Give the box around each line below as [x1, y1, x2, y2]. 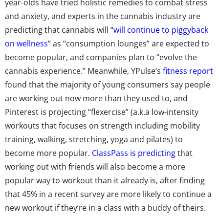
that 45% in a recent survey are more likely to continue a [5, 188, 212, 199]
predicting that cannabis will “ [5, 24, 113, 35]
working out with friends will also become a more [5, 161, 185, 172]
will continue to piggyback [113, 24, 208, 35]
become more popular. [5, 147, 92, 158]
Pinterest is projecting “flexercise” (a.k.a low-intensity [5, 106, 198, 117]
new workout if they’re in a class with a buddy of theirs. [5, 202, 206, 213]
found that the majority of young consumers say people [5, 79, 210, 90]
